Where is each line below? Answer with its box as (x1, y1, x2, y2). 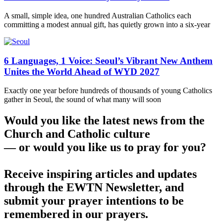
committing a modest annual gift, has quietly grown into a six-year (4, 20, 210, 29)
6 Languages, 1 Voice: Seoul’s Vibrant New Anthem (4, 55, 213, 66)
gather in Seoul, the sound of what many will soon (4, 95, 161, 104)
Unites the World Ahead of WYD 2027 (4, 66, 160, 77)
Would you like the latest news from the (4, 114, 205, 127)
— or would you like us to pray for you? (4, 141, 206, 154)
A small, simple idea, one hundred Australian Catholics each (4, 11, 191, 20)
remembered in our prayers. (4, 208, 148, 221)
